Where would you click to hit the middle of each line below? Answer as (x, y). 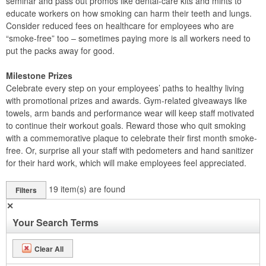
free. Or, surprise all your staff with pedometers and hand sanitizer (130, 150)
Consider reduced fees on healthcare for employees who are (120, 26)
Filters (26, 190)
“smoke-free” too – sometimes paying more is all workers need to (128, 38)
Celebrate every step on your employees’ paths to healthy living (125, 88)
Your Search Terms (56, 222)
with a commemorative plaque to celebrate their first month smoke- (132, 138)
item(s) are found (93, 189)
